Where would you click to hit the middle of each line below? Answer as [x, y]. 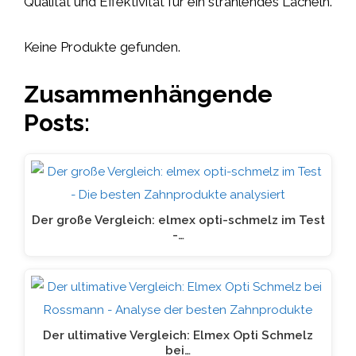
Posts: [57, 122]
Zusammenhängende [148, 94]
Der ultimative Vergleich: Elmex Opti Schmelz [178, 335]
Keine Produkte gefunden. [102, 47]
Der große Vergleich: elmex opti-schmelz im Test [178, 220]
